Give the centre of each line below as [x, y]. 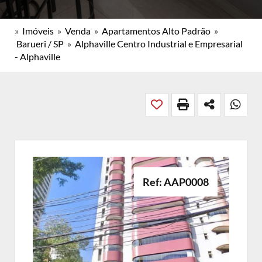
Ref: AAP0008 [176, 182]
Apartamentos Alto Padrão [156, 31]
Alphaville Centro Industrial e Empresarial [159, 44]
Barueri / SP [40, 44]
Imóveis [38, 31]
